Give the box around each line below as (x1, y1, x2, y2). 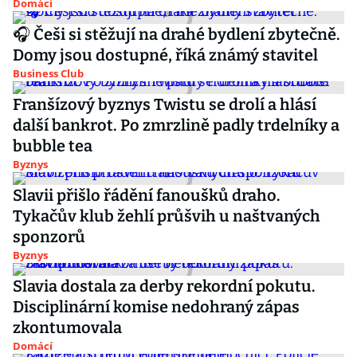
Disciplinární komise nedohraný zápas (13, 297, 300, 316)
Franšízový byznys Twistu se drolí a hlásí (13, 95, 316, 114)
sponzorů (13, 227, 85, 246)
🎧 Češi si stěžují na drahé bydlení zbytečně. (13, 25, 340, 44)
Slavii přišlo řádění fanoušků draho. (13, 186, 280, 205)
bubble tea (13, 136, 92, 155)
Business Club (13, 66, 84, 80)
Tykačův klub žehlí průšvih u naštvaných (13, 206, 320, 226)
